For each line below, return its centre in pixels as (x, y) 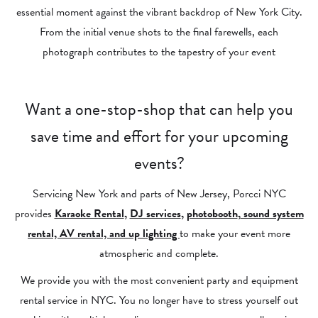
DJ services (155, 214)
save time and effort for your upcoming (159, 136)
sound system (272, 214)
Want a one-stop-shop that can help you (159, 109)
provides (33, 214)
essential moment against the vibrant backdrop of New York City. (159, 12)
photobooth (212, 214)
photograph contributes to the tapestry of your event (159, 52)
